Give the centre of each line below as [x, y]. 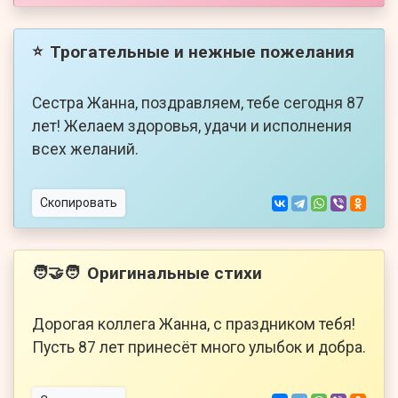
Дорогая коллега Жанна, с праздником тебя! [194, 325]
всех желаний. [85, 150]
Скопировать [79, 203]
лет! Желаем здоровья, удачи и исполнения [192, 127]
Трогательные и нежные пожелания [202, 52]
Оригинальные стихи [175, 273]
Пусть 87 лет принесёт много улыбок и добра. [199, 348]
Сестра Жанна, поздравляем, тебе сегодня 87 [198, 103]
